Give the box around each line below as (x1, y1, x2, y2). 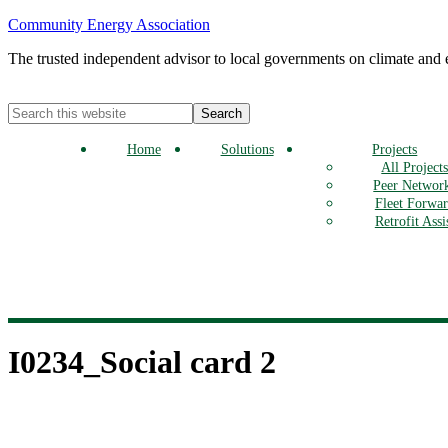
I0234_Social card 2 (8, 344, 276, 381)
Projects (372, 141, 418, 157)
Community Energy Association (8, 16, 210, 33)
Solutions (220, 141, 274, 157)
